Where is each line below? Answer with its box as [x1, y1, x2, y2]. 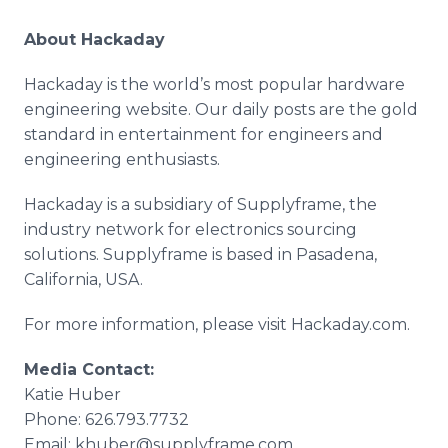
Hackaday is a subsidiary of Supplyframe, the [24, 195, 377, 214]
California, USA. [24, 270, 151, 289]
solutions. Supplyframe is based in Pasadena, [24, 245, 377, 264]
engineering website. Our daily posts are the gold [24, 100, 418, 119]
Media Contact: [24, 360, 154, 379]
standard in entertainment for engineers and [24, 125, 383, 144]
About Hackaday [24, 30, 165, 49]
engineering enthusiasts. [24, 150, 228, 169]
